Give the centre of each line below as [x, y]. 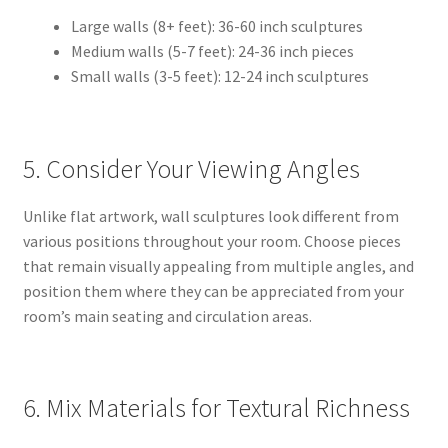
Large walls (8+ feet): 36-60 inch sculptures [216, 26]
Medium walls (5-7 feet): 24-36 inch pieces [212, 51]
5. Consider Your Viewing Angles [191, 168]
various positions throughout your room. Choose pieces [211, 240]
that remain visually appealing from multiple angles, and [218, 265]
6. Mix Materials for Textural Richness [216, 407]
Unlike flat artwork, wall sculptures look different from [210, 215]
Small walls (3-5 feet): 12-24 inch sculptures [219, 76]
